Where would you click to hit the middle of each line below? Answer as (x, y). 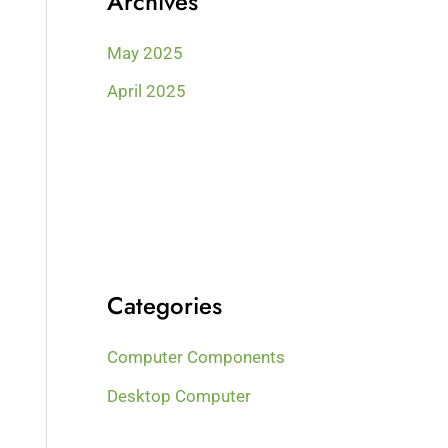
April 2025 (147, 90)
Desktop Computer (179, 395)
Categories (165, 306)
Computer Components (196, 357)
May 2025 (145, 52)
